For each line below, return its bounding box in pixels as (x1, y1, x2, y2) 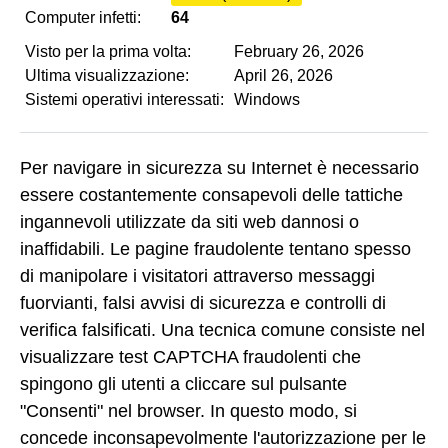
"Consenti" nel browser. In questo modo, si (20, 400, 357, 421)
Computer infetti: (25, 9, 141, 26)
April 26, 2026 (234, 67, 333, 84)
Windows (234, 91, 300, 108)
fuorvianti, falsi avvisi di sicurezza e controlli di (20, 292, 386, 313)
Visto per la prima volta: (25, 43, 191, 60)
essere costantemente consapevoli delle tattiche (20, 184, 403, 205)
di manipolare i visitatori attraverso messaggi (20, 265, 375, 286)
